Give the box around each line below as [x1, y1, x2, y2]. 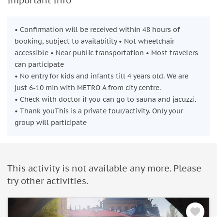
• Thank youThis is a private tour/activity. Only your [15, 107, 183, 116]
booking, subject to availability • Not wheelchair [15, 37, 174, 46]
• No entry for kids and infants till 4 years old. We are [15, 72, 188, 81]
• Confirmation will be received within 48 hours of [15, 25, 180, 34]
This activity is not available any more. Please [7, 163, 201, 174]
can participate [15, 60, 64, 69]
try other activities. [7, 175, 88, 187]
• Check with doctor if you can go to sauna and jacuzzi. [15, 95, 196, 104]
